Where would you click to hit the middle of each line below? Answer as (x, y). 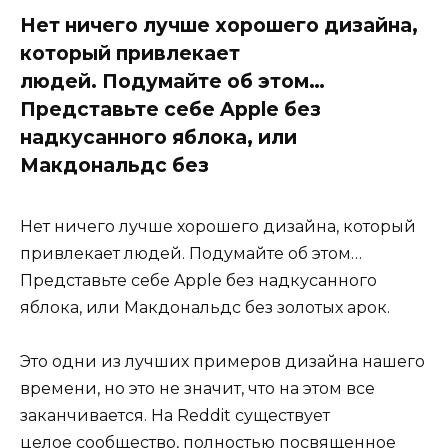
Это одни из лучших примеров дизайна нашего (222, 362)
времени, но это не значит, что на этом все (197, 389)
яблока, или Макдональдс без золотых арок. (205, 308)
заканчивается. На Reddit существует (175, 416)
